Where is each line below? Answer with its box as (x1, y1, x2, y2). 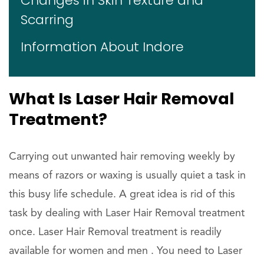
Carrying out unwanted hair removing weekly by (9, 151, 235, 162)
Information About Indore (21, 38, 184, 56)
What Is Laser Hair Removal (9, 88, 234, 110)
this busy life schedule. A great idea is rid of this (9, 189, 235, 200)
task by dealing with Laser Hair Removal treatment (9, 208, 245, 219)
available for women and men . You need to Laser (9, 246, 242, 256)
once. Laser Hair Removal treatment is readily (9, 227, 222, 237)
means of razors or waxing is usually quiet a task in (9, 170, 246, 181)
